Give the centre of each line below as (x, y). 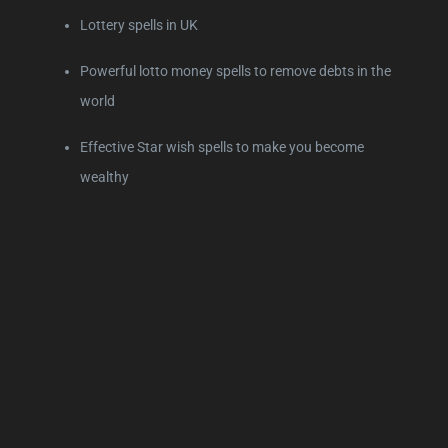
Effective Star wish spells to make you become (222, 146)
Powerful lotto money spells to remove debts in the (235, 70)
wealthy (104, 176)
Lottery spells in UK (139, 24)
